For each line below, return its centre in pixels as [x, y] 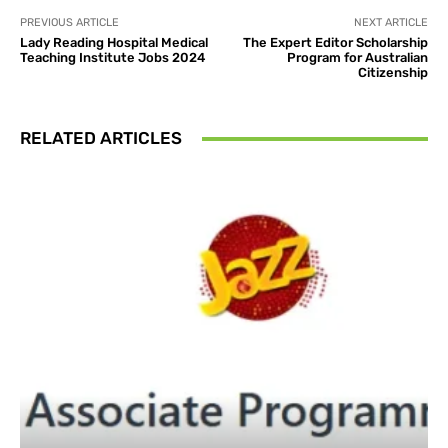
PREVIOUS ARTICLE [69, 23]
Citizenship [392, 73]
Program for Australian [357, 58]
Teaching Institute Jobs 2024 [112, 58]
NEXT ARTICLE [390, 23]
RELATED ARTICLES [101, 138]
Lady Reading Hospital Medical [114, 43]
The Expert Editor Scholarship [335, 43]
